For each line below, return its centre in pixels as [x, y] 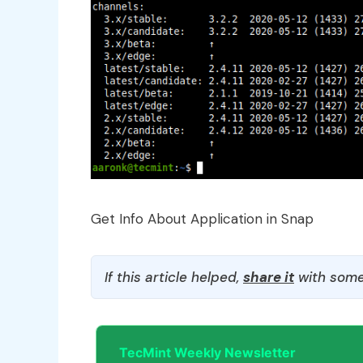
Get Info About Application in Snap [202, 219]
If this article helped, [174, 278]
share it [269, 278]
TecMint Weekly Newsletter [207, 353]
